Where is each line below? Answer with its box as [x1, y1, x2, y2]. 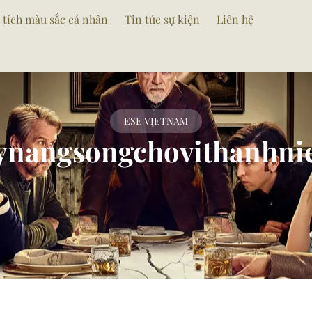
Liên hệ [217, 12, 253, 26]
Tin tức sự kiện [125, 12, 200, 26]
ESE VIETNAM [124, 114, 188, 127]
